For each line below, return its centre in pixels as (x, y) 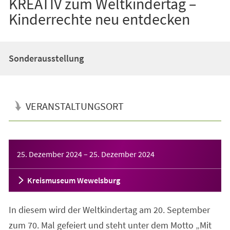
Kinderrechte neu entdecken (99, 19)
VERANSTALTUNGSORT (74, 106)
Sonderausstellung (46, 58)
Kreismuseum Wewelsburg (73, 180)
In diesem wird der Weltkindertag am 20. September (109, 209)
